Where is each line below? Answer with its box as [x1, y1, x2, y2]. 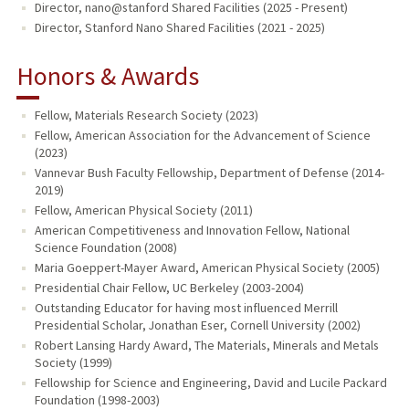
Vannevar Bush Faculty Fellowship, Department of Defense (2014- [34, 163, 384, 181]
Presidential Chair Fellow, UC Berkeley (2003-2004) [34, 278, 304, 296]
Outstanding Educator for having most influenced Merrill [34, 299, 338, 316]
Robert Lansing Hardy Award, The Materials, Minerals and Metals [34, 336, 379, 353]
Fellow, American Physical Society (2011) [34, 201, 253, 218]
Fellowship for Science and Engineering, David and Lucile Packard [34, 373, 387, 391]
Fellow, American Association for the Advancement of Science [34, 126, 371, 143]
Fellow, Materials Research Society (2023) [34, 106, 258, 123]
